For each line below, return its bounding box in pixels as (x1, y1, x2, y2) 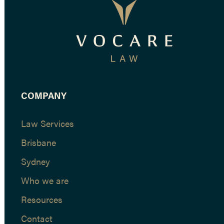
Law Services (20, 116, 74, 129)
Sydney (20, 154, 50, 167)
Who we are (20, 173, 68, 186)
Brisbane (20, 135, 56, 148)
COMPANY (20, 88, 66, 101)
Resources (20, 192, 62, 205)
